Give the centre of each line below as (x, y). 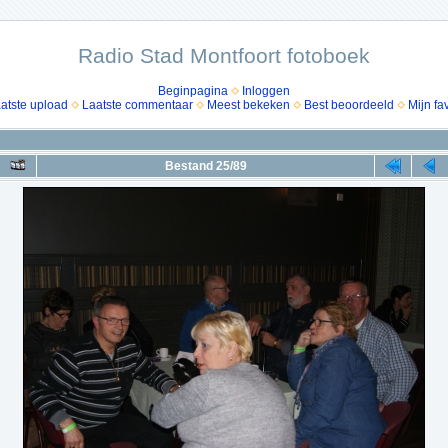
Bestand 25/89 (205, 166)
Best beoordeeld (348, 105)
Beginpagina (193, 91)
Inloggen (266, 91)
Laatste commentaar (137, 105)
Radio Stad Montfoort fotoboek (224, 55)
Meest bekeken (248, 105)
